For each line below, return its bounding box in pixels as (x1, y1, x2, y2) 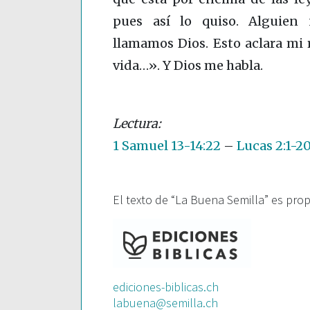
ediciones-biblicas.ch (113, 279, 219, 295)
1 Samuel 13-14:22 (113, 138, 221, 154)
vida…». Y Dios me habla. (113, 57, 263, 74)
